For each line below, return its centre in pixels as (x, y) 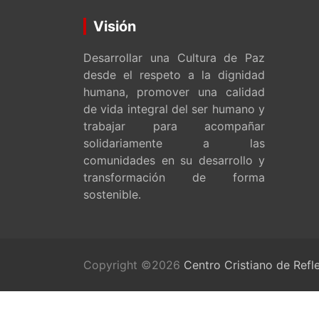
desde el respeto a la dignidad (174, 74)
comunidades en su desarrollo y (174, 160)
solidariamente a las (174, 143)
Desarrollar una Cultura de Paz (174, 57)
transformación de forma (174, 177)
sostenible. (112, 194)
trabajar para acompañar (174, 126)
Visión (115, 26)
